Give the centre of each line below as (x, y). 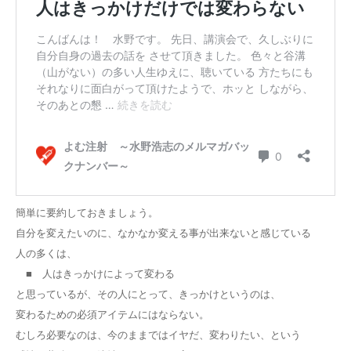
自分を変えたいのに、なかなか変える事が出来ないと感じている (163, 232)
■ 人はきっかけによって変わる (95, 273)
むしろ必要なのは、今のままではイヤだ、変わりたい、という (158, 334)
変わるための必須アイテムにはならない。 (112, 314)
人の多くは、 (46, 253)
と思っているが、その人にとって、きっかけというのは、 (148, 293)
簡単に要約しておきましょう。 (87, 212)
